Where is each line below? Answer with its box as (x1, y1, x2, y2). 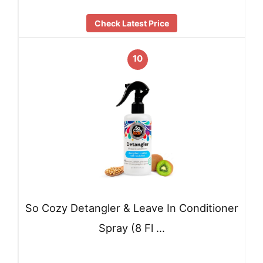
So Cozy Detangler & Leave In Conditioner (25, 201, 238, 215)
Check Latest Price (95, 18, 169, 28)
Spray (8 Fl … (99, 221, 165, 235)
